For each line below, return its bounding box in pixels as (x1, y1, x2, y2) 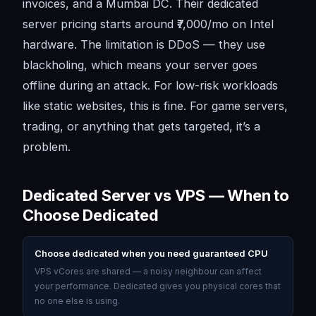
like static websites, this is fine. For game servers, (23, 98, 288, 113)
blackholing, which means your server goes (23, 57, 257, 72)
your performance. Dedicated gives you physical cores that (35, 280, 281, 291)
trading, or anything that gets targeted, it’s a (23, 119, 260, 133)
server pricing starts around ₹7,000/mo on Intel (23, 16, 274, 31)
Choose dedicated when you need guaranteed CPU (35, 247, 268, 259)
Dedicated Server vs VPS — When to (23, 186, 289, 205)
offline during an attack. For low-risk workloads (23, 78, 278, 92)
